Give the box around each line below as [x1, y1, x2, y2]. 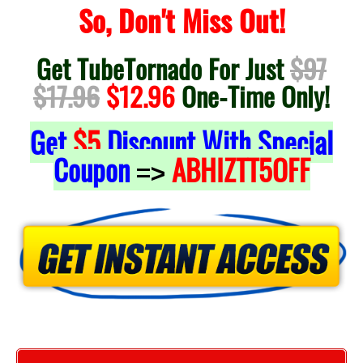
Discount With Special [100, 121, 333, 163]
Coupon [53, 148, 136, 190]
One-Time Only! [175, 75, 330, 116]
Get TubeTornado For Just [36, 47, 290, 88]
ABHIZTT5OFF [171, 148, 310, 190]
